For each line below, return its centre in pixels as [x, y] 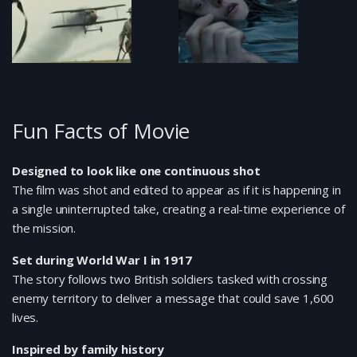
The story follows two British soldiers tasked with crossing [170, 279]
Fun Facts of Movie [101, 131]
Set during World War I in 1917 [102, 260]
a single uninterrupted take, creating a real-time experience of [178, 209]
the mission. [44, 228]
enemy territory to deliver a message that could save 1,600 [173, 298]
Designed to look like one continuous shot [136, 171]
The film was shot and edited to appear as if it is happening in [177, 190]
